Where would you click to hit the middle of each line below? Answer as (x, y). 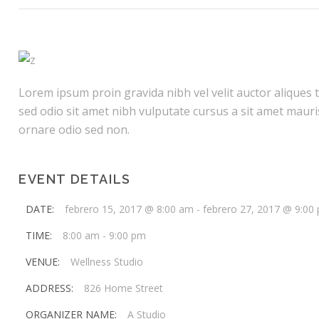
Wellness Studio (107, 262)
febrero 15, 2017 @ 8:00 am (129, 209)
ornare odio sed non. (74, 130)
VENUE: (43, 262)
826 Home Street (124, 288)
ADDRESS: (49, 288)
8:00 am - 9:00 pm (104, 235)
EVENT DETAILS (75, 179)
